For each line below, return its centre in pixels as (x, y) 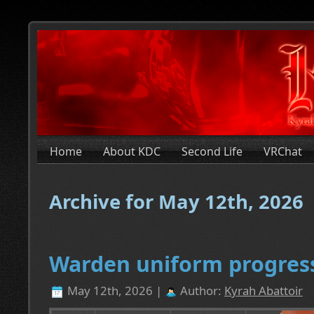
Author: (201, 291)
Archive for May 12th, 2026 (176, 201)
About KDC (132, 151)
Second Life (212, 151)
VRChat (283, 151)
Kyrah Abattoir (264, 291)
